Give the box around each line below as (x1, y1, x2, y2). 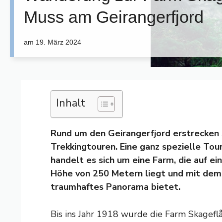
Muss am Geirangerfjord (24, 7, 204, 26)
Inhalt (56, 95, 85, 111)
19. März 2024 (36, 38, 81, 46)
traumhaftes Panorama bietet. (51, 180, 180, 193)
